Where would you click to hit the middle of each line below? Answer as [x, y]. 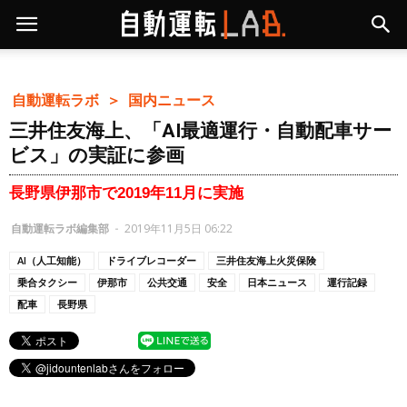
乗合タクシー [47, 282]
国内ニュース [176, 100]
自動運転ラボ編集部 [60, 228]
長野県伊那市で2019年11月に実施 [126, 193]
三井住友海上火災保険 [266, 260]
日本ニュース [277, 282]
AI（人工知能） [52, 260]
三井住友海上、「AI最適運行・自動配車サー [200, 131]
